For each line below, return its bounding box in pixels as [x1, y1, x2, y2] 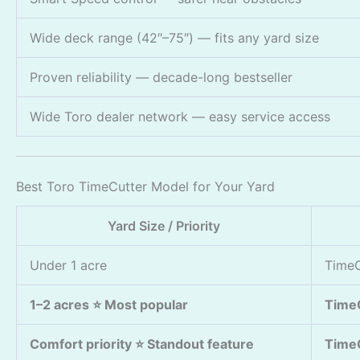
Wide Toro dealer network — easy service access [30, 108, 330, 125]
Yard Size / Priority [108, 218, 220, 235]
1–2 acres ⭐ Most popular [30, 297, 188, 313]
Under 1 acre [30, 257, 107, 274]
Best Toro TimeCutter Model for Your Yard [16, 178, 275, 194]
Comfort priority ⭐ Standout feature [30, 336, 254, 353]
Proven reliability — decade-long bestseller [30, 68, 292, 85]
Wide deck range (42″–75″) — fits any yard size [30, 29, 319, 46]
